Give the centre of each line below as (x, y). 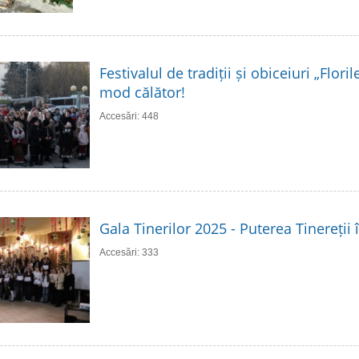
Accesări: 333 (129, 252)
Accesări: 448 (129, 116)
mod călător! (142, 92)
